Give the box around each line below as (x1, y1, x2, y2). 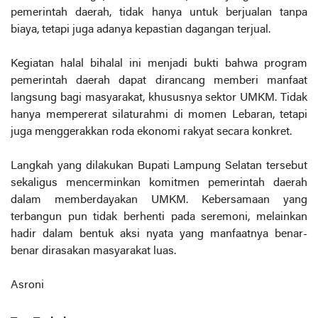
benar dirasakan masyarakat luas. (11, 246, 179, 258)
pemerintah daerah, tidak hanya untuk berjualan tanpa (11, 7, 307, 19)
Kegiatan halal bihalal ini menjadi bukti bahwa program (11, 58, 307, 70)
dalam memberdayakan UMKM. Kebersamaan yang (11, 194, 307, 207)
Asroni (11, 280, 44, 292)
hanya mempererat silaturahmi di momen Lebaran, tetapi (11, 109, 307, 121)
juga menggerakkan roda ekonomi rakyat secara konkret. (11, 126, 292, 138)
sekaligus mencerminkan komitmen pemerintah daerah (11, 177, 307, 190)
